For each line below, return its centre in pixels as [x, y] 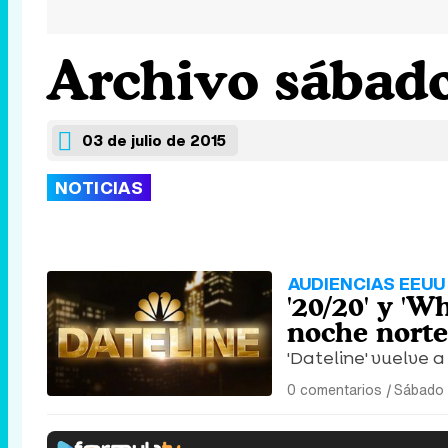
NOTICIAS [99, 187]
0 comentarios [334, 389]
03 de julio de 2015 [154, 140]
